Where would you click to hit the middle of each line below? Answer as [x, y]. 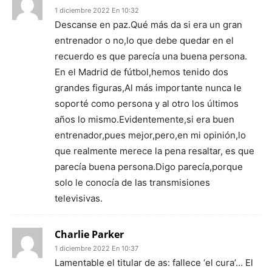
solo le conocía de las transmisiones [132, 182]
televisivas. [79, 198]
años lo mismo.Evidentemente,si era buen [144, 119]
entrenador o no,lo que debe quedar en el [144, 40]
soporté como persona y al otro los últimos [147, 104]
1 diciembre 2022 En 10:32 [97, 10]
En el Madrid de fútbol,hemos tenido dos [141, 72]
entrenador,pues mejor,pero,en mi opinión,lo [150, 135]
